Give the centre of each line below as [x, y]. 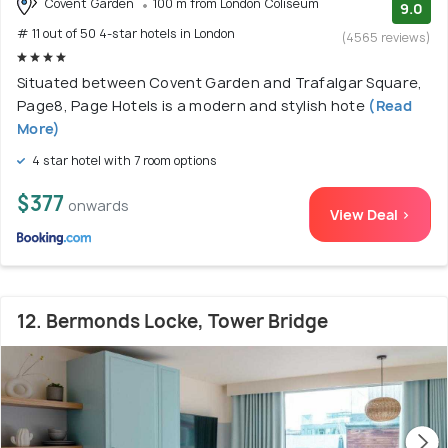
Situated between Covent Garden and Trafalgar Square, [220, 82]
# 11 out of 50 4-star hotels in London [126, 33]
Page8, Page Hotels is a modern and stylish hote [191, 105]
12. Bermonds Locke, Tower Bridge [172, 321]
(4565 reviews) [386, 38]
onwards [98, 205]
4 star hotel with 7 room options [123, 160]
